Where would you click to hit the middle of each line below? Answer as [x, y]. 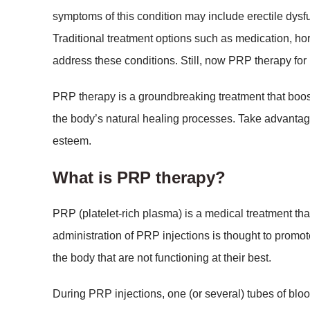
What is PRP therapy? [139, 177]
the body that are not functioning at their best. [162, 258]
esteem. [72, 141]
